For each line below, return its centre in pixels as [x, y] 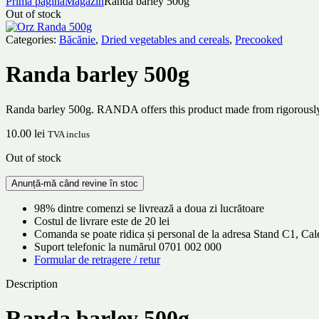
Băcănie [77, 40]
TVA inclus [69, 134]
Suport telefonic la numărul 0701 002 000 [128, 246]
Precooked [259, 40]
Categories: [32, 40]
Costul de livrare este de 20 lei [102, 221]
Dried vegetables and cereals [165, 40]
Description [32, 283]
